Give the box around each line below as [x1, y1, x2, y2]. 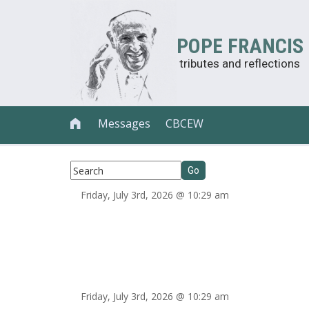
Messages [98, 116, 151, 131]
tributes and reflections [179, 57, 300, 70]
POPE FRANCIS [177, 34, 303, 58]
